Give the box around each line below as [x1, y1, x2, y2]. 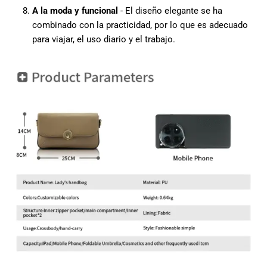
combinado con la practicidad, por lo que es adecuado [32, 20, 248, 31]
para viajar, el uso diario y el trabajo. [32, 34, 175, 45]
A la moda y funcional [32, 5, 118, 17]
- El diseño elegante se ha [117, 5, 222, 17]
